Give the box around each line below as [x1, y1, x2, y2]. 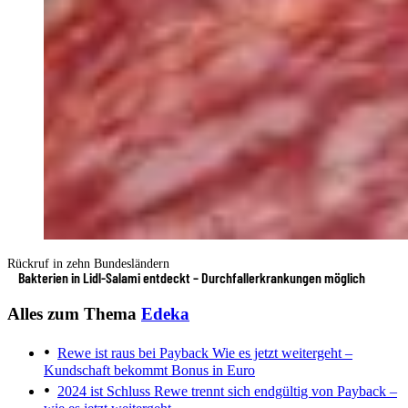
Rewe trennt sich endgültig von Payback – [150, 383, 397, 400]
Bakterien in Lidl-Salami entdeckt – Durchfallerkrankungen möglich [18, 268, 365, 286]
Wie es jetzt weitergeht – [209, 345, 352, 362]
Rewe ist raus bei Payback [57, 345, 209, 362]
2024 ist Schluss [57, 383, 150, 400]
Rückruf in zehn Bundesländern [7, 256, 169, 270]
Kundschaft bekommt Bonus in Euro [44, 362, 255, 379]
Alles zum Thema [7, 303, 141, 323]
